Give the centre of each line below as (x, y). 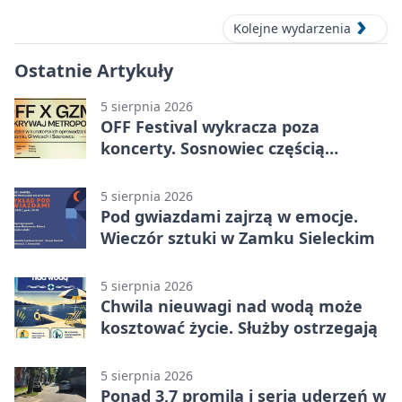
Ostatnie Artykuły (94, 70)
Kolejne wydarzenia (292, 28)
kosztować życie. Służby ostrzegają (239, 327)
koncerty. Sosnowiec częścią (213, 148)
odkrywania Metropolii (191, 169)
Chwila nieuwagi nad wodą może (232, 306)
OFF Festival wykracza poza (210, 126)
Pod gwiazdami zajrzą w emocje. (229, 216)
